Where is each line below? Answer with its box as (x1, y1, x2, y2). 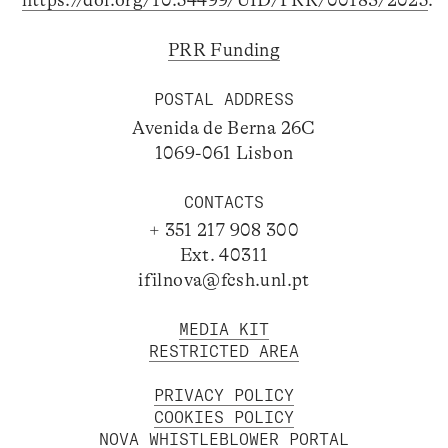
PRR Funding (167, 40, 281, 61)
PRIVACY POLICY (154, 385, 294, 406)
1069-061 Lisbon (154, 142, 294, 163)
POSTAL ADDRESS (154, 89, 294, 110)
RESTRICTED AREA (149, 341, 299, 362)
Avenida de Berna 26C (132, 117, 316, 138)
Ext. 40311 (179, 245, 269, 266)
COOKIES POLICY (154, 407, 294, 428)
